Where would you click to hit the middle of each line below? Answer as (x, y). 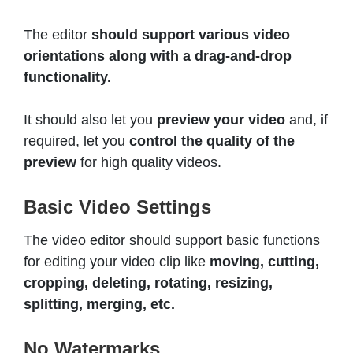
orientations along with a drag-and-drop (158, 56)
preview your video (221, 120)
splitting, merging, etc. (99, 305)
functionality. (67, 78)
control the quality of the (212, 141)
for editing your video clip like (117, 262)
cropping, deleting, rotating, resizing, (148, 283)
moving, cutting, (264, 262)
